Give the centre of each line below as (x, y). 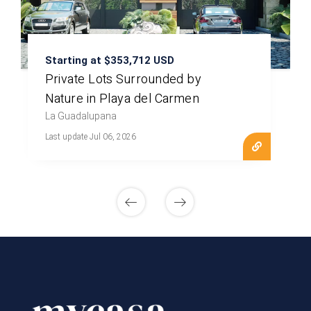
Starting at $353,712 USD (109, 61)
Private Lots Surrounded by (123, 80)
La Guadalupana (81, 116)
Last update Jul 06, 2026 (90, 137)
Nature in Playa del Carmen (122, 99)
